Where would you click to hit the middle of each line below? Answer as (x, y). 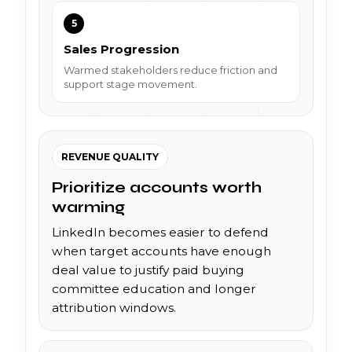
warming (88, 207)
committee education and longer (154, 288)
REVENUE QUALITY (110, 156)
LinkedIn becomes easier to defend (160, 232)
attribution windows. (114, 307)
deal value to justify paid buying (148, 269)
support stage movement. (130, 84)
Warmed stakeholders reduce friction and (170, 70)
